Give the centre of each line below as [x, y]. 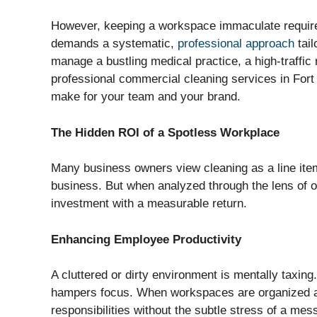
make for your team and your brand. [146, 97]
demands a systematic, [114, 44]
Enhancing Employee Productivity [146, 239]
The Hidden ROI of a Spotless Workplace [165, 132]
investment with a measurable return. [149, 204]
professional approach [236, 44]
